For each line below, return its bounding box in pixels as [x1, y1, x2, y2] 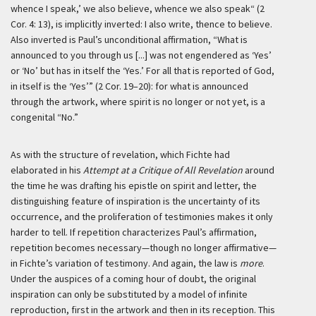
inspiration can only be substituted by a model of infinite [11, 288, 248, 300]
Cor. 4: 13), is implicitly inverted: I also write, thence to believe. [11, 18, 272, 30]
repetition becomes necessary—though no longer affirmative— [11, 241, 276, 254]
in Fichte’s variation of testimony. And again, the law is [11, 257, 240, 269]
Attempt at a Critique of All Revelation [83, 164, 245, 176]
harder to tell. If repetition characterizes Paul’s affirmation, [11, 226, 257, 238]
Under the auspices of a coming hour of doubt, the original [11, 272, 256, 285]
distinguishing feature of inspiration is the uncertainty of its [11, 195, 260, 207]
